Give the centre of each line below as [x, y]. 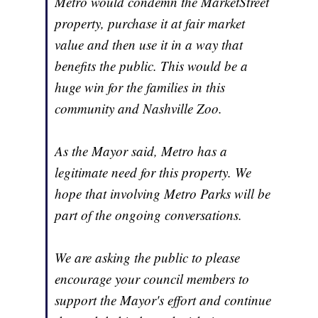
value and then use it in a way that [149, 44]
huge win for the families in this [140, 87]
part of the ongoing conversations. [149, 214]
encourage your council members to [152, 278]
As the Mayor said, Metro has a [141, 150]
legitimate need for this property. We [153, 172]
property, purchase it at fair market [150, 23]
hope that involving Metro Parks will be [163, 193]
